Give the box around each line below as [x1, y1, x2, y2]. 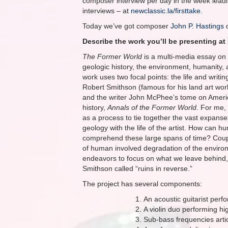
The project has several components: [82, 180, 202, 188]
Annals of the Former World [107, 103, 196, 111]
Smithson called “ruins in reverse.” [82, 164, 192, 173]
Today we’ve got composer [82, 22, 170, 30]
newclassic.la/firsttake [131, 7, 201, 15]
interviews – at [82, 7, 131, 15]
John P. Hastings [170, 22, 224, 30]
